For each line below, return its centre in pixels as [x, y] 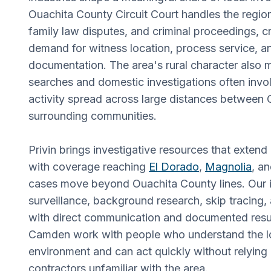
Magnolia [228, 166]
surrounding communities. [93, 116]
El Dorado [174, 166]
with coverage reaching [89, 166]
